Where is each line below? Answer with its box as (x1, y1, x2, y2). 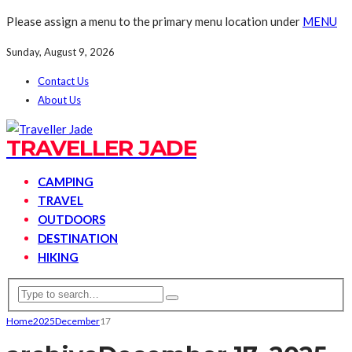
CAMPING (38, 174, 93, 189)
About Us (38, 93, 81, 106)
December (55, 314, 100, 327)
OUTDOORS (38, 212, 105, 226)
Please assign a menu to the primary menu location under (6, 14, 302, 28)
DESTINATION (38, 231, 118, 245)
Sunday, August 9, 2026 (6, 46, 115, 58)
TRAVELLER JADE (6, 134, 196, 161)
